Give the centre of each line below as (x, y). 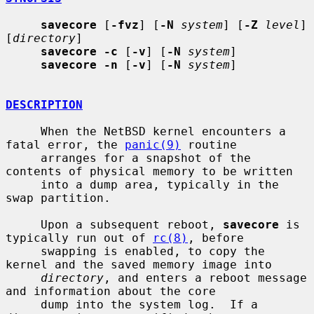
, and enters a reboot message (205, 278)
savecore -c (79, 51)
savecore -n (79, 64)
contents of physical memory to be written (149, 171)
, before (216, 238)
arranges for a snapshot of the (23, 158)
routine (209, 144)
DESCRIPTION (44, 104)
